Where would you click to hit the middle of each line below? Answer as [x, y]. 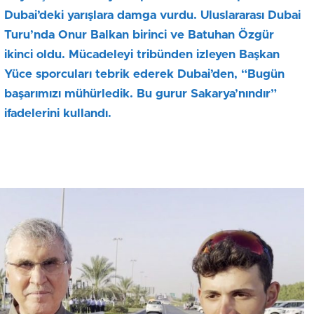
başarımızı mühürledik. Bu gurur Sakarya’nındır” [141, 94]
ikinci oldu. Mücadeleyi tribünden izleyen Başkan [142, 55]
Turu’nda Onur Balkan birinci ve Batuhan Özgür [139, 35]
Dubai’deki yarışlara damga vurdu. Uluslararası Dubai [152, 15]
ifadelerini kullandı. [58, 114]
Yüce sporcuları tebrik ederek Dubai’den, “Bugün [144, 74]
